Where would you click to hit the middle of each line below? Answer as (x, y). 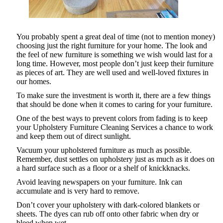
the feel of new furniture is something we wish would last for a (114, 55)
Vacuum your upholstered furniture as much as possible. (104, 150)
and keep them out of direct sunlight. (74, 136)
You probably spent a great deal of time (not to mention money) (116, 37)
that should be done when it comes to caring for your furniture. (114, 105)
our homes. (34, 82)
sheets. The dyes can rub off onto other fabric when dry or (108, 214)
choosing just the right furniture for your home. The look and (112, 46)
